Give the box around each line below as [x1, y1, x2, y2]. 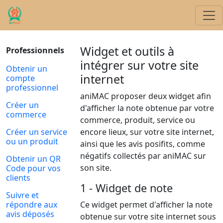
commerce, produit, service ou [80, 114, 196, 125]
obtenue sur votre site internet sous [80, 211, 217, 222]
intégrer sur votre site [80, 57, 199, 73]
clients [6, 172, 30, 183]
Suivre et [6, 190, 39, 201]
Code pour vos [6, 163, 61, 174]
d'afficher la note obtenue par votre [80, 103, 215, 113]
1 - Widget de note [80, 181, 173, 195]
